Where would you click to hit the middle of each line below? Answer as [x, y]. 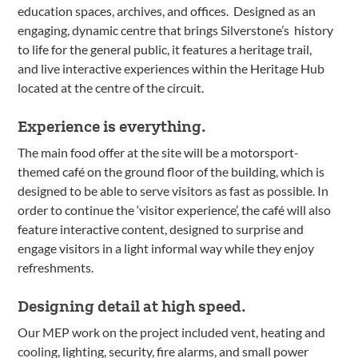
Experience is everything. [112, 126]
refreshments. [56, 267]
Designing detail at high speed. [132, 306]
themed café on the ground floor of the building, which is [171, 171]
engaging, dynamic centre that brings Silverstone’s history [176, 30]
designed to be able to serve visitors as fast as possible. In [173, 191]
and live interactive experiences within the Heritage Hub [171, 68]
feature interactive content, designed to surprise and [161, 229]
